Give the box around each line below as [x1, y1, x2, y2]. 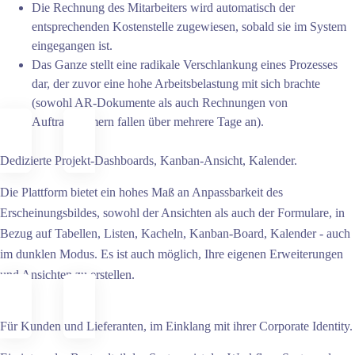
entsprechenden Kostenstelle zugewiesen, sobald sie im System [32, 19, 346, 33]
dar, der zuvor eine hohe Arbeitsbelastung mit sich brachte [32, 76, 320, 90]
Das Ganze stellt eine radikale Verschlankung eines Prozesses [32, 57, 338, 71]
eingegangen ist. [32, 38, 113, 52]
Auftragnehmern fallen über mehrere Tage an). [32, 114, 264, 128]
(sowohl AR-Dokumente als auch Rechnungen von [32, 95, 288, 109]
